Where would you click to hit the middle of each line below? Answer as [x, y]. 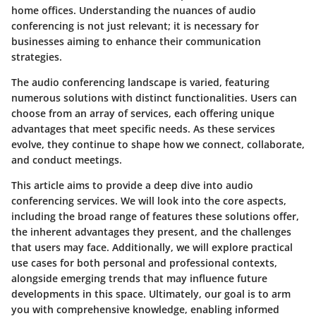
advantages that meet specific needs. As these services [143, 128]
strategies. [37, 56]
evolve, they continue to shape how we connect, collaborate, [158, 144]
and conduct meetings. [67, 159]
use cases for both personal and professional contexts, [144, 262]
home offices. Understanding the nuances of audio [134, 10]
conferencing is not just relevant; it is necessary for [135, 25]
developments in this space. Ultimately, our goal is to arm [151, 293]
